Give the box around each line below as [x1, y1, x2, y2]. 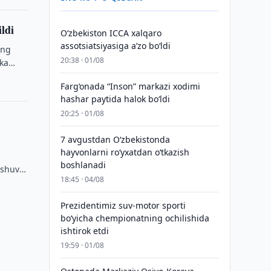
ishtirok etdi [60, 225, 109, 237]
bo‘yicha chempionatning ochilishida [60, 212, 209, 224]
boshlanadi [60, 159, 106, 171]
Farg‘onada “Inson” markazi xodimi [60, 80, 200, 92]
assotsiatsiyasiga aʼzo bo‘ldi [60, 40, 171, 51]
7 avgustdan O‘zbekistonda [60, 134, 170, 145]
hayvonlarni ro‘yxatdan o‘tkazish [60, 146, 189, 158]
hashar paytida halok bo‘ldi [60, 93, 170, 105]
